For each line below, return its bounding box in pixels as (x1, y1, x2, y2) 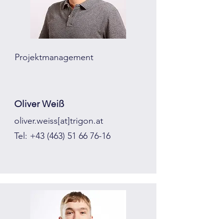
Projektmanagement (15, 52, 93, 63)
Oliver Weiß (14, 98, 64, 109)
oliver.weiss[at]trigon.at (14, 115, 103, 126)
